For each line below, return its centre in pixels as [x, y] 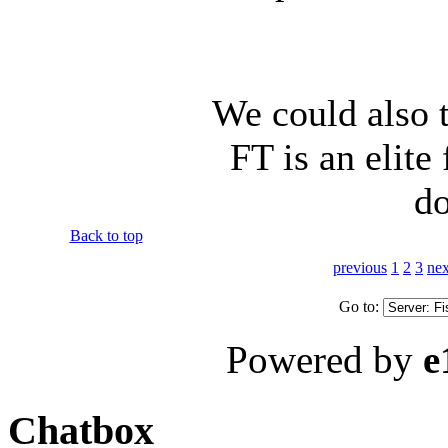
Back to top [106, 235]
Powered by [324, 359]
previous [360, 267]
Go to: [361, 306]
